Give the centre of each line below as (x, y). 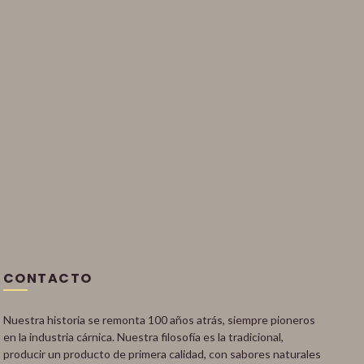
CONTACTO (48, 278)
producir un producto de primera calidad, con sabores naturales (162, 354)
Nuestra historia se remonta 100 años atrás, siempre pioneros (159, 320)
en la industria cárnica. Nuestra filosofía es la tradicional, (143, 337)
